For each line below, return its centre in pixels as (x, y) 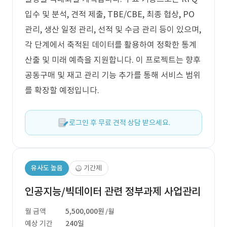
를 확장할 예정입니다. (62, 90)
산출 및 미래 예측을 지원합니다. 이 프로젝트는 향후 (113, 60)
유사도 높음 (47, 168)
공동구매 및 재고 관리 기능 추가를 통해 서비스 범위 (113, 75)
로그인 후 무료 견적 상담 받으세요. (120, 123)
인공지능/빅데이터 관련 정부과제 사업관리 (113, 192)
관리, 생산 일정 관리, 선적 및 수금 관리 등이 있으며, (113, 29)
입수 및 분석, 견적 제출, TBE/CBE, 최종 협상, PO (110, 14)
